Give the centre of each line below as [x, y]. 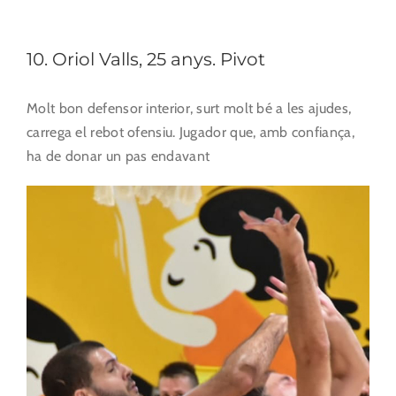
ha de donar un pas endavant [118, 156]
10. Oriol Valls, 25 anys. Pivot [146, 60]
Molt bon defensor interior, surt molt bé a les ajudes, [189, 108]
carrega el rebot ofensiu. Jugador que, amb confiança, [190, 132]
